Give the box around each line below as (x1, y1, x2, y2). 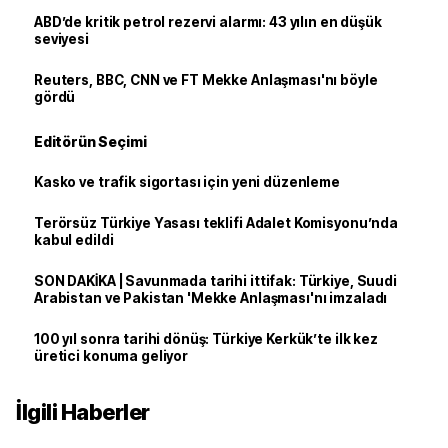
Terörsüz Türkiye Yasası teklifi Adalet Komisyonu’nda (34, 215, 398, 231)
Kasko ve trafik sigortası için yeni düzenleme (34, 174, 340, 190)
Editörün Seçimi (34, 133, 147, 150)
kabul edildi (34, 232, 114, 248)
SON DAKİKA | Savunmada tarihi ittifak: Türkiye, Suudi (34, 273, 397, 289)
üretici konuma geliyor (34, 348, 189, 364)
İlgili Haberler (16, 399, 150, 425)
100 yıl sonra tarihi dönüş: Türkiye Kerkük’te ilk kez (34, 331, 378, 347)
